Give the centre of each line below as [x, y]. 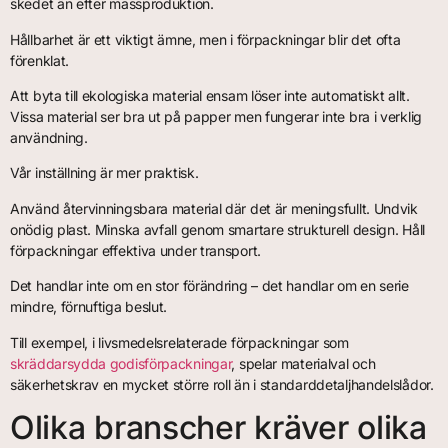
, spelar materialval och [303, 363]
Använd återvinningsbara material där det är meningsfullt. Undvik [214, 208]
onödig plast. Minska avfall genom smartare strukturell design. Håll [217, 229]
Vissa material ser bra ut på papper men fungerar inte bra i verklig [216, 117]
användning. [49, 138]
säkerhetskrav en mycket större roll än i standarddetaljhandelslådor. [222, 384]
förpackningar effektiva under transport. [135, 250]
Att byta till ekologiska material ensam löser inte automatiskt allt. [210, 96]
